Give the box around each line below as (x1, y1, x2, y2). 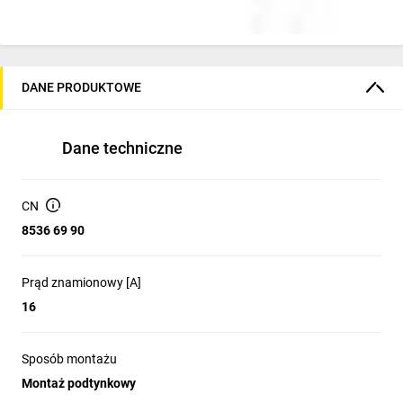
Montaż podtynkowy (22, 375, 136, 390)
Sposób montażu (22, 351, 117, 366)
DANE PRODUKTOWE (22, 80, 141, 95)
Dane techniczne (62, 138, 183, 157)
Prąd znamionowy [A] (22, 274, 141, 290)
